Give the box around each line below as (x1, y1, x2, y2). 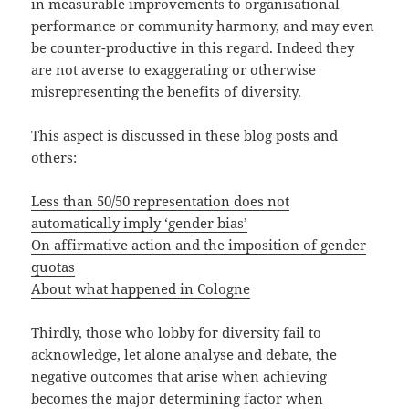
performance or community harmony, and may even (31, 16, 375, 36)
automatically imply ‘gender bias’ (31, 214, 248, 233)
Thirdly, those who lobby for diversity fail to (31, 323, 322, 342)
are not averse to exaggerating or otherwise (31, 60, 317, 79)
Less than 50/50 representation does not (31, 192, 290, 211)
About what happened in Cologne (31, 279, 251, 299)
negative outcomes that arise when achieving (31, 367, 328, 386)
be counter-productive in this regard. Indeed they (31, 38, 355, 58)
